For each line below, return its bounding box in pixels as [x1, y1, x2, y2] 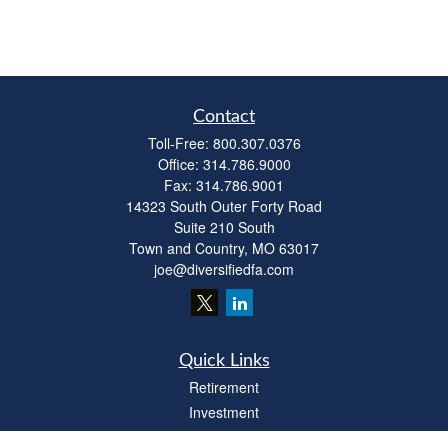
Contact [193, 108, 255, 126]
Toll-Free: [147, 133, 213, 153]
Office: [157, 154, 203, 174]
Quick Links [178, 352, 270, 370]
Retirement [189, 377, 259, 397]
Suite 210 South [173, 217, 275, 237]
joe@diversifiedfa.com [154, 259, 294, 279]
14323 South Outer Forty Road [126, 196, 322, 216]
